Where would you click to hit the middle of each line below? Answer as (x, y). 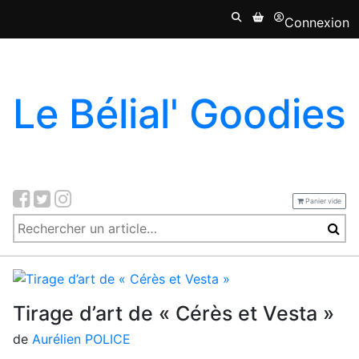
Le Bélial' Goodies (179, 114)
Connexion (317, 22)
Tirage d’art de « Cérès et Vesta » (173, 313)
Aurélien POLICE (81, 339)
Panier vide (323, 201)
